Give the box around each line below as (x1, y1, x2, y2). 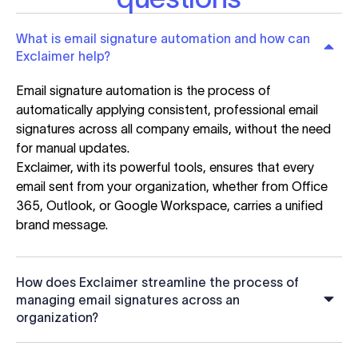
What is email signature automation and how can (16, 31, 310, 46)
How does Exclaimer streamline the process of (16, 275, 299, 290)
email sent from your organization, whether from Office (16, 179, 328, 194)
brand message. (16, 217, 108, 233)
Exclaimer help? (16, 49, 110, 64)
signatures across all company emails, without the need (16, 121, 331, 137)
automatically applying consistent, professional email (16, 102, 318, 117)
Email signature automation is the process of (16, 83, 271, 98)
